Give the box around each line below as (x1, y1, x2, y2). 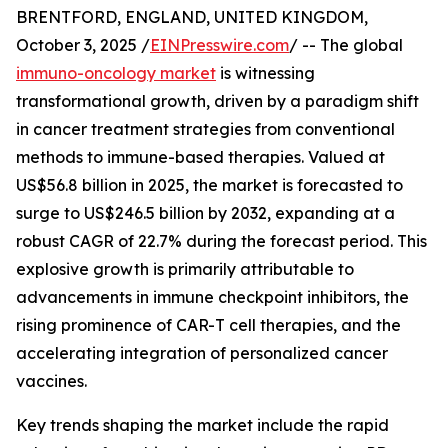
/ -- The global (289, 35, 403, 56)
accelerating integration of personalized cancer (16, 343, 388, 364)
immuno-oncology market (16, 63, 216, 84)
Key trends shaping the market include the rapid (16, 415, 389, 436)
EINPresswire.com (150, 35, 289, 56)
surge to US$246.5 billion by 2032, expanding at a (16, 203, 395, 224)
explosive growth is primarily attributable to (16, 259, 354, 280)
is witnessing (216, 63, 315, 84)
